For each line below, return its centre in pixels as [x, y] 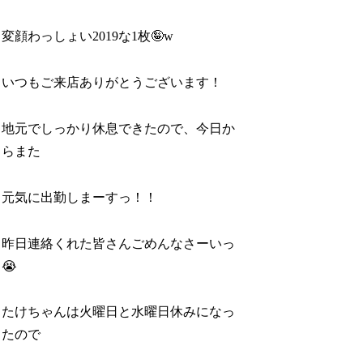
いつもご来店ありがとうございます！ [112, 83]
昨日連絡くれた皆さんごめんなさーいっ [119, 243]
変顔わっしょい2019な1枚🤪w [88, 36]
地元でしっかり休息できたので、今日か [119, 128]
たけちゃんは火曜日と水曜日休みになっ [119, 312]
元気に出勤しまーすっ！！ [80, 197]
